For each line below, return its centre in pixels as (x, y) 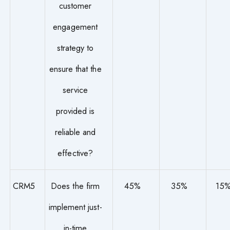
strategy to (75, 48)
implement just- (75, 207)
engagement (75, 27)
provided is (75, 111)
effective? (75, 153)
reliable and (75, 132)
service (75, 90)
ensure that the (75, 69)
